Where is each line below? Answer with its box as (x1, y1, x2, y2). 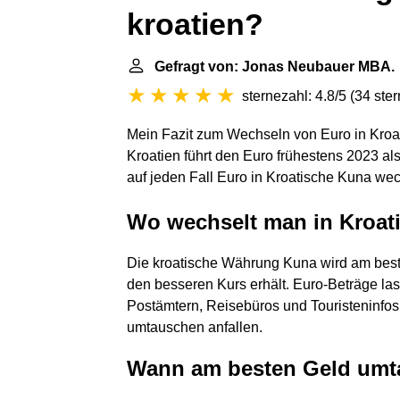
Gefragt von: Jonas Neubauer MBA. (154, 59, 395, 74)
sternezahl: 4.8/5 (242, 88, 346, 104)
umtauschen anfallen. (127, 320, 262, 335)
